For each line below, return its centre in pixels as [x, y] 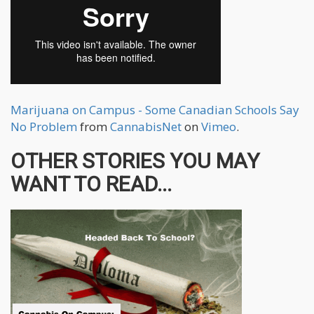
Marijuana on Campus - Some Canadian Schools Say [155, 110]
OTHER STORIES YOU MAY [135, 161]
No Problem [44, 127]
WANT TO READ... [91, 184]
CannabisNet [146, 127]
